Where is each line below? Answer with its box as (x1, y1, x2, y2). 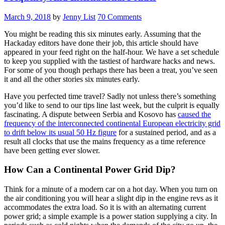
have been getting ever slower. (4, 146, 100, 155)
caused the (178, 109, 211, 119)
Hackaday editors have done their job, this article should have (4, 38, 198, 47)
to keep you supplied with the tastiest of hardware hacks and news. (4, 56, 215, 65)
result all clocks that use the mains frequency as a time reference (4, 137, 205, 146)
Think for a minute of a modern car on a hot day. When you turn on (4, 185, 217, 194)
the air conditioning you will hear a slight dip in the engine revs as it (4, 194, 218, 203)
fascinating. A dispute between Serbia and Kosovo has (4, 109, 178, 119)
